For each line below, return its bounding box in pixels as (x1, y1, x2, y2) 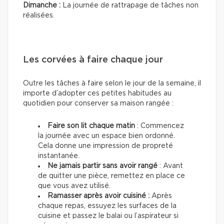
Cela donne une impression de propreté (38, 142, 173, 149)
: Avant (157, 162, 183, 169)
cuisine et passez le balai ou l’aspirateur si (38, 212, 178, 219)
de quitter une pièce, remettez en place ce (38, 172, 185, 179)
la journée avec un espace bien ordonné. (38, 132, 175, 139)
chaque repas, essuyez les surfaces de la (38, 202, 176, 209)
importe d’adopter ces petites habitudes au (23, 89, 171, 97)
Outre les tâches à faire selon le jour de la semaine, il (23, 79, 201, 87)
